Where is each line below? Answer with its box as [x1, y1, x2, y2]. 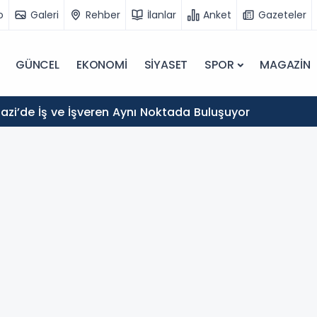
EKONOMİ [76, 57, 127, 73]
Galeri [30, 7, 59, 22]
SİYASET [144, 57, 188, 73]
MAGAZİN [260, 57, 311, 73]
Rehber [86, 7, 120, 22]
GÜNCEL [16, 57, 59, 73]
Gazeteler [258, 7, 306, 22]
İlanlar [147, 7, 176, 22]
